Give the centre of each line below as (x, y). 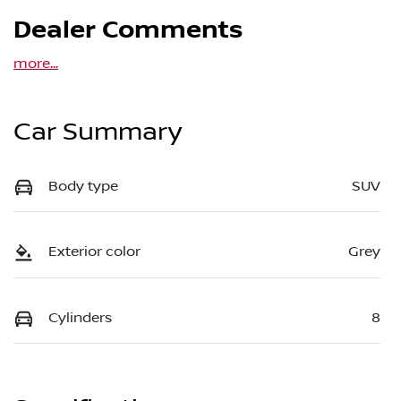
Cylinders (80, 317)
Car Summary (98, 132)
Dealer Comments (128, 31)
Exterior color (94, 252)
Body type (83, 187)
